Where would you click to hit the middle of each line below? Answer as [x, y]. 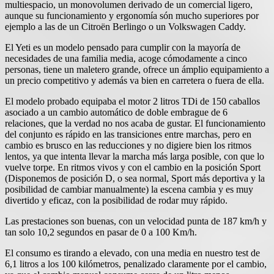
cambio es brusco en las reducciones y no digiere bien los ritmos [128, 145]
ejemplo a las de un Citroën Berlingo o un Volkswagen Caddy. [125, 26]
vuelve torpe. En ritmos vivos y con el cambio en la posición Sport [133, 167]
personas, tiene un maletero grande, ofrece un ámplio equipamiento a [137, 69]
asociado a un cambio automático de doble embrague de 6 [116, 112]
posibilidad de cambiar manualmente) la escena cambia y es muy [129, 189]
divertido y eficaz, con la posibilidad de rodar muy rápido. [116, 200]
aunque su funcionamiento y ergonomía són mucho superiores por [132, 15]
